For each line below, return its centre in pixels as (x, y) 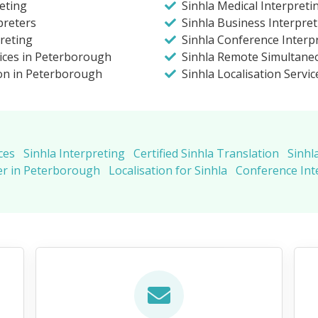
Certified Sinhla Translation (206, 154)
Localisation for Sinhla (168, 171)
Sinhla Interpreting (74, 154)
